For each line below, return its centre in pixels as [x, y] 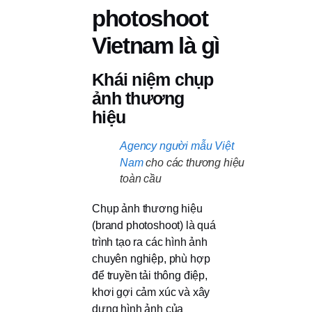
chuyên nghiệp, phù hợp [151, 259]
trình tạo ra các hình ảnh [150, 242]
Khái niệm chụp [153, 80]
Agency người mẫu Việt [177, 146]
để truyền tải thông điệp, [150, 276]
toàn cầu [141, 179]
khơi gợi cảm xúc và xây [151, 292]
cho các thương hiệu [194, 163]
